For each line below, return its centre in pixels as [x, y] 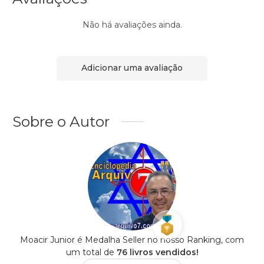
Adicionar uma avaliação [132, 68]
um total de [91, 252]
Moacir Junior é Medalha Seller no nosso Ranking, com [132, 240]
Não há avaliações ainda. [132, 24]
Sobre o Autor [61, 121]
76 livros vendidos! [157, 252]
